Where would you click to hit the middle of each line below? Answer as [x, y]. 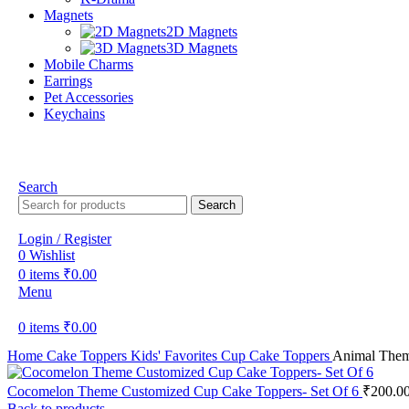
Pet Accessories [89, 97]
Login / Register [65, 239]
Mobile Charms [89, 64]
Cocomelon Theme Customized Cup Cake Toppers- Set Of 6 [185, 391]
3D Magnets [202, 48]
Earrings [68, 81]
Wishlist [52, 255]
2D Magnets [202, 31]
